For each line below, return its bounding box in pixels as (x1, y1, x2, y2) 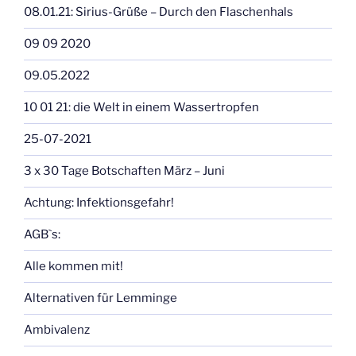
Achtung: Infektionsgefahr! (24, 195, 174, 211)
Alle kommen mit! (24, 259, 123, 274)
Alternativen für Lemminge (24, 291, 177, 306)
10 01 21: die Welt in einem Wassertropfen (24, 100, 259, 115)
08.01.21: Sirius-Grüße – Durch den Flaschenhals (24, 5, 293, 20)
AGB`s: (24, 227, 60, 242)
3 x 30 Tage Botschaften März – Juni (24, 164, 225, 179)
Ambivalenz (24, 323, 90, 338)
